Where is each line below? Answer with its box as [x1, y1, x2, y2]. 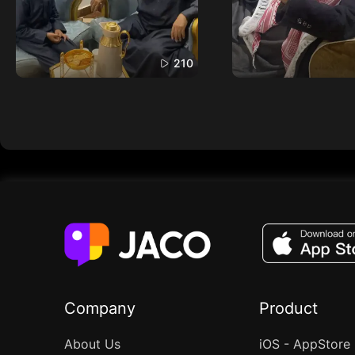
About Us [63, 336, 120, 352]
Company [63, 299, 136, 318]
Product [258, 299, 318, 318]
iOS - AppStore [258, 336, 350, 352]
